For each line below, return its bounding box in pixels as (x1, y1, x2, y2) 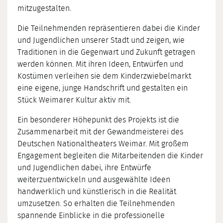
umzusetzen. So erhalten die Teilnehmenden (17, 200, 175, 208)
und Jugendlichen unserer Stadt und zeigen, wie (17, 36, 185, 45)
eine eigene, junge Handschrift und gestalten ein (17, 84, 188, 93)
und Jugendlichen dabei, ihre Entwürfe (17, 164, 151, 172)
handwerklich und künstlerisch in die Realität (17, 188, 176, 196)
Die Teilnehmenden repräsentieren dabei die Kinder (17, 24, 200, 33)
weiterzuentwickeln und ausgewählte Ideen (17, 176, 170, 184)
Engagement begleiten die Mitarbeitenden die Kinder (17, 152, 203, 160)
